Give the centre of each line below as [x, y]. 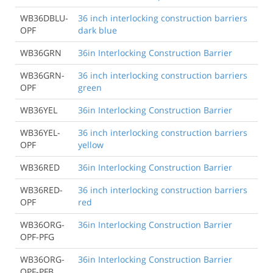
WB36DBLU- [44, 18]
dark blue [97, 30]
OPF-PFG [37, 236]
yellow [91, 144]
